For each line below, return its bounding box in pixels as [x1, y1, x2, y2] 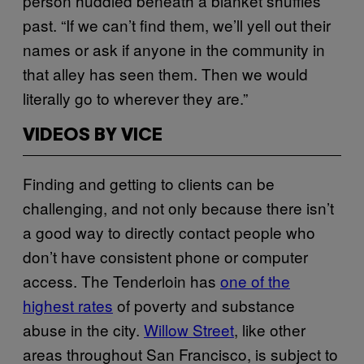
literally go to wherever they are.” [23, 86, 248, 109]
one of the [220, 269, 290, 292]
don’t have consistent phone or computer [23, 245, 308, 267]
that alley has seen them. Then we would [23, 62, 308, 84]
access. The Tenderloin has [23, 269, 220, 292]
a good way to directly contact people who [23, 220, 315, 243]
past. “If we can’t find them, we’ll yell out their [23, 13, 331, 36]
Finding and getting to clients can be [23, 171, 275, 194]
